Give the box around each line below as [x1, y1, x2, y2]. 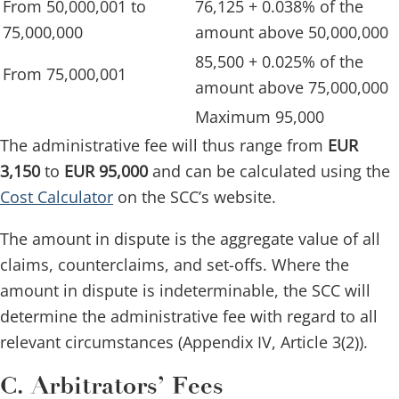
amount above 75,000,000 [195, 77, 388, 99]
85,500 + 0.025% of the [195, 51, 363, 73]
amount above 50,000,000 [195, 21, 388, 44]
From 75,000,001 [3, 63, 126, 85]
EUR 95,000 [64, 160, 148, 183]
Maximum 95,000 [195, 106, 324, 128]
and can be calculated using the [148, 160, 390, 183]
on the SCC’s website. [113, 186, 276, 208]
